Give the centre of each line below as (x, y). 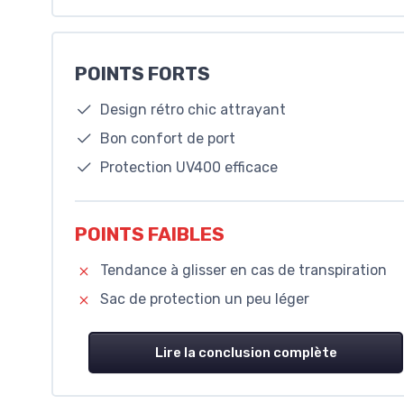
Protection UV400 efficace (189, 167)
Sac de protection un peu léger (205, 298)
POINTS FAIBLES (150, 234)
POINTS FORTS (142, 73)
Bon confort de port (168, 138)
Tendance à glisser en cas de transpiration (243, 270)
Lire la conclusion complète (246, 352)
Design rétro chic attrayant (193, 109)
